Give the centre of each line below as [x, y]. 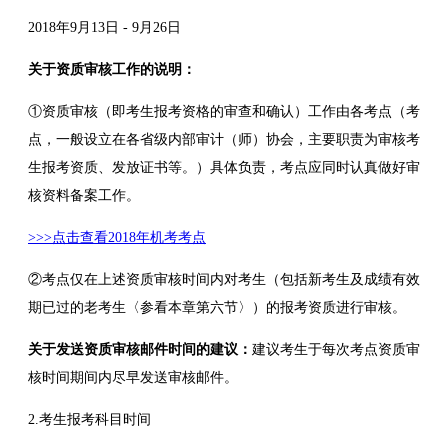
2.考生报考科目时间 [89, 419]
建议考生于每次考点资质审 [336, 349]
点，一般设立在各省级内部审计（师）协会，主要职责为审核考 [224, 139]
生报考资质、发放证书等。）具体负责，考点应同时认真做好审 [224, 167]
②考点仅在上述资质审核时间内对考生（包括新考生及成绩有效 [224, 279]
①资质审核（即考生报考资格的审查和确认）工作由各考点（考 [224, 111]
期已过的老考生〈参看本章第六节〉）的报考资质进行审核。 [217, 307]
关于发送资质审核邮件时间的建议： [140, 349]
